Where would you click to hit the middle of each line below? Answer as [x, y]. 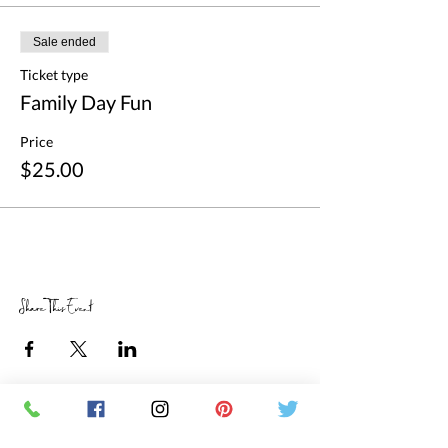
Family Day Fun [86, 102]
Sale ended [64, 42]
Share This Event [56, 309]
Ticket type [54, 74]
